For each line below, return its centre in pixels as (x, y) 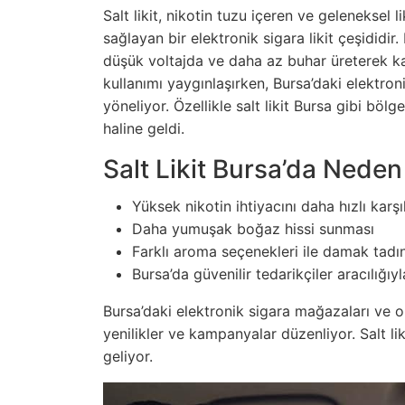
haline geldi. (144, 128)
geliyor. (128, 356)
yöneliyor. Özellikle (170, 105)
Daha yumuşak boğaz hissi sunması (253, 228)
